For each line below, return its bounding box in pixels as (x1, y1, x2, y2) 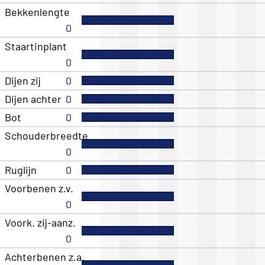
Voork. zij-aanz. (5, 216, 76, 230)
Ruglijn (5, 163, 37, 177)
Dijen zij (5, 74, 41, 88)
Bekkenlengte (5, 5, 70, 19)
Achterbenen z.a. (5, 250, 85, 264)
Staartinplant (5, 40, 67, 53)
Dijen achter (5, 92, 62, 106)
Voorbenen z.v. (5, 182, 73, 195)
